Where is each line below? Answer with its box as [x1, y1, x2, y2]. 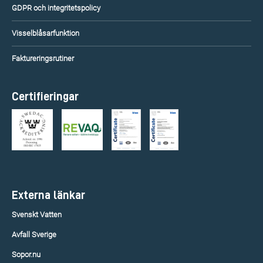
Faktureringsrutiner [12, 54, 74, 63]
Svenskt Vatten [12, 210, 62, 219]
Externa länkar [12, 189, 85, 201]
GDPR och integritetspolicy [12, 4, 100, 12]
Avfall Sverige [12, 230, 56, 239]
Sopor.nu [12, 250, 41, 259]
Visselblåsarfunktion [12, 29, 79, 38]
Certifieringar [12, 90, 79, 102]
